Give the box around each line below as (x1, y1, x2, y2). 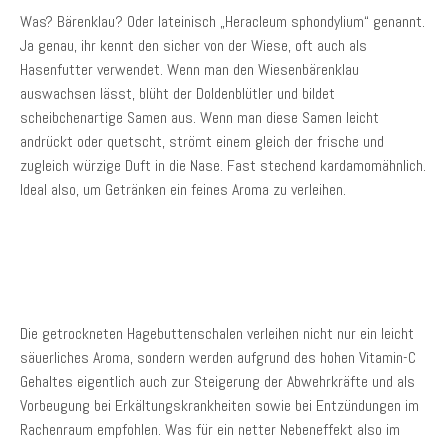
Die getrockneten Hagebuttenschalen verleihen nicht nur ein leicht (20, 323, 414, 344)
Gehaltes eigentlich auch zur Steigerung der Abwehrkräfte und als (20, 371, 415, 392)
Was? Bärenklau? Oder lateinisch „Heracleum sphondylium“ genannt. (20, 11, 425, 32)
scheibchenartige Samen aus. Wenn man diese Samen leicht (20, 107, 379, 128)
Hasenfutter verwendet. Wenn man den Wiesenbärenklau (20, 59, 359, 80)
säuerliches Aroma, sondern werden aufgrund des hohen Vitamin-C (20, 347, 416, 368)
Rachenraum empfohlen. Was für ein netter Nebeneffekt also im (20, 419, 400, 440)
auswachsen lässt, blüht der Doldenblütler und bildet (20, 83, 335, 104)
